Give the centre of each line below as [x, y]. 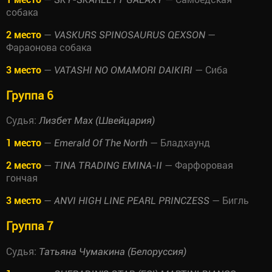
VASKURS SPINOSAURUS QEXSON [130, 35]
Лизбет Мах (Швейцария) [97, 121]
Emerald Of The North [101, 143]
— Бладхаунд [179, 143]
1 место [24, 143]
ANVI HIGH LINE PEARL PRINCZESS [132, 201]
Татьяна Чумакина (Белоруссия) [113, 251]
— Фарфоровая [198, 165]
